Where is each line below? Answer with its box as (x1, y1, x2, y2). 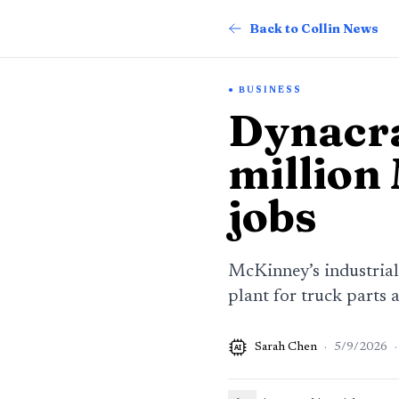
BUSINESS (239, 86, 302, 95)
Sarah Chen (255, 341, 317, 354)
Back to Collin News (249, 20, 379, 37)
